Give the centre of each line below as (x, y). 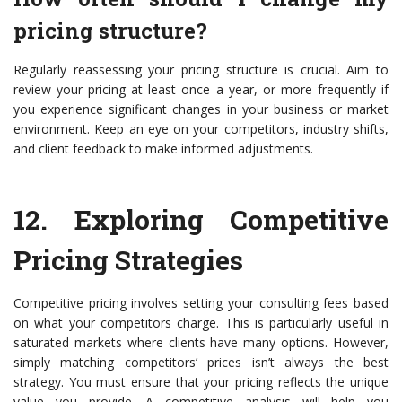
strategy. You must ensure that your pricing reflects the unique (201, 382)
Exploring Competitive (231, 220)
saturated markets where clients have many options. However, (201, 343)
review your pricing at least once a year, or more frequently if (201, 90)
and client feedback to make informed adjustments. (163, 149)
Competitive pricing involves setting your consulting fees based (201, 303)
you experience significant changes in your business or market (201, 109)
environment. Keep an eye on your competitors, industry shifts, (201, 129)
